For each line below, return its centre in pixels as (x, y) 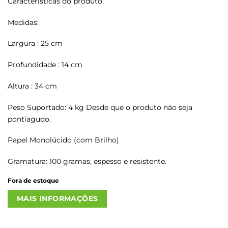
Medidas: (23, 22)
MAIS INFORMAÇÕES (57, 199)
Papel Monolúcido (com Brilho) (63, 140)
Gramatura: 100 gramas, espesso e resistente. (87, 162)
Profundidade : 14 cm (45, 65)
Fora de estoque (33, 180)
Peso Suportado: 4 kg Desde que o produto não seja (100, 107)
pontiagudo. (29, 119)
